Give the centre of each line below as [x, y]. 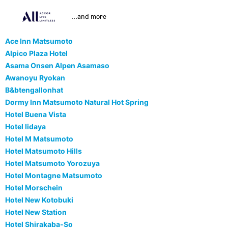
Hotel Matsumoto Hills [44, 151]
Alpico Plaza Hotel [36, 53]
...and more [89, 16]
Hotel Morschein [34, 188]
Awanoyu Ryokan [35, 78]
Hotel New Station [36, 212]
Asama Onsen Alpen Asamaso [57, 66]
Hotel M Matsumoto [39, 139]
